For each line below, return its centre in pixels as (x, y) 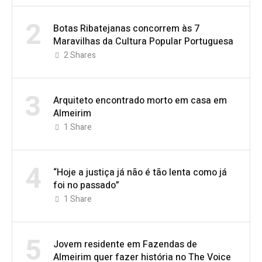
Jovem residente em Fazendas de (125, 244)
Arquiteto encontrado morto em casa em (140, 100)
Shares (83, 55)
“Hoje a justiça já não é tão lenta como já (140, 172)
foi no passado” (86, 185)
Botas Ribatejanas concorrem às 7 (126, 28)
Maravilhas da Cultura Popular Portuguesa (143, 41)
